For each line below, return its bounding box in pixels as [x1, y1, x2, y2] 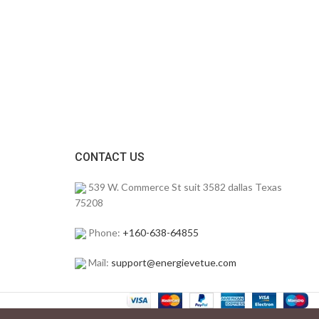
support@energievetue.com [110, 256, 236, 268]
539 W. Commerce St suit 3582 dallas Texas [85, 181, 282, 193]
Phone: [85, 226, 122, 239]
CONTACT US [74, 150, 145, 164]
